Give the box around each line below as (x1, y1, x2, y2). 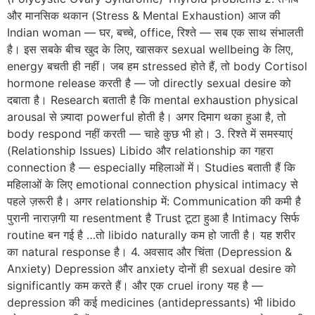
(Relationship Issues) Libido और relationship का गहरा (7, 143, 274, 157)
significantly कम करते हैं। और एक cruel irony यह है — (7, 278, 263, 292)
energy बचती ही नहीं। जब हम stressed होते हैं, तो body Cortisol (7, 58, 307, 73)
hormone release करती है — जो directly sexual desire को (7, 75, 291, 90)
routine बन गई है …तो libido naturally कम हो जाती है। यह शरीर (7, 227, 295, 242)
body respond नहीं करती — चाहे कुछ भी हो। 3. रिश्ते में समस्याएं (7, 126, 292, 141)
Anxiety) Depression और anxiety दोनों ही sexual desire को (7, 261, 296, 276)
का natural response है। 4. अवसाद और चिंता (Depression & (7, 244, 292, 259)
